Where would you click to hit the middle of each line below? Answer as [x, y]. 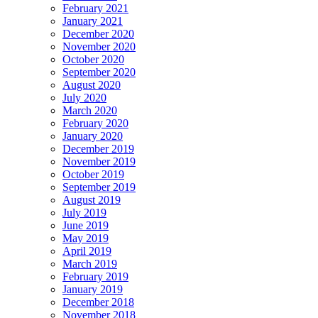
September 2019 [99, 187]
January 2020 [93, 136]
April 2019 [87, 251]
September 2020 [99, 72]
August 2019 [92, 199]
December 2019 [98, 148]
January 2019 [93, 289]
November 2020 [99, 46]
